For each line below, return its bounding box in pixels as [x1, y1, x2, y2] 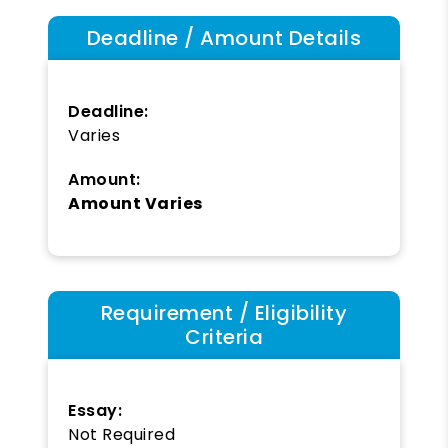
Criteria [185, 322, 263, 351]
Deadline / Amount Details [86, 23, 362, 52]
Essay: [68, 398, 122, 422]
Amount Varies [68, 191, 203, 215]
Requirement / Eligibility [100, 298, 348, 327]
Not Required [68, 422, 175, 446]
